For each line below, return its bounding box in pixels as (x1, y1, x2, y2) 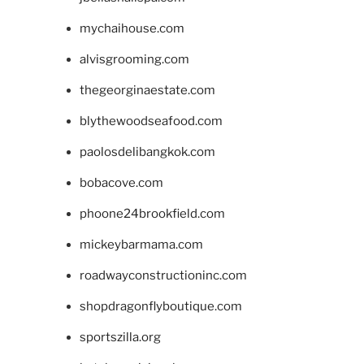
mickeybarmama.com (79, 237, 203, 253)
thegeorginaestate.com (79, 83, 215, 98)
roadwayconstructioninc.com (79, 268, 247, 284)
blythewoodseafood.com (79, 114, 223, 129)
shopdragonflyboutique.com (79, 299, 242, 314)
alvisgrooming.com (79, 52, 189, 67)
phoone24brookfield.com (79, 206, 225, 222)
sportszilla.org (79, 330, 161, 345)
